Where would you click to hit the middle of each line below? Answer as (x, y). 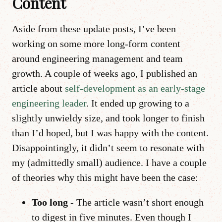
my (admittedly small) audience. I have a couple (109, 162)
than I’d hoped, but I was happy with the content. (110, 133)
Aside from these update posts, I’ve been (94, 28)
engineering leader (49, 103)
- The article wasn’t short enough (136, 202)
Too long (50, 202)
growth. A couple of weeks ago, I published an (105, 73)
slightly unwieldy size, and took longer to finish (108, 118)
